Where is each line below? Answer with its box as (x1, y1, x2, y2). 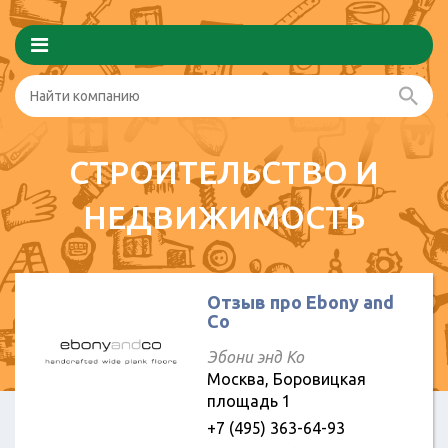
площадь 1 (206, 392, 291, 410)
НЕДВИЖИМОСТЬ (83, 199, 365, 235)
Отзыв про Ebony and (206, 292, 394, 312)
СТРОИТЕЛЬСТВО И (69, 154, 379, 190)
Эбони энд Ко (206, 348, 304, 366)
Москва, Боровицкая (206, 370, 366, 388)
